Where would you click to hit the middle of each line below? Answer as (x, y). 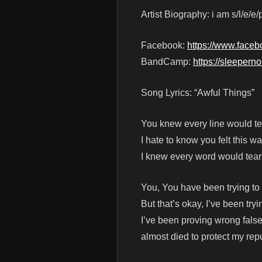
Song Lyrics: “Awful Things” (198, 93)
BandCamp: (167, 62)
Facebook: (164, 46)
